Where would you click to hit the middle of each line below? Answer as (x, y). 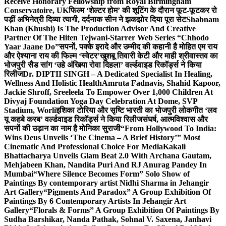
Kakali (174, 147)
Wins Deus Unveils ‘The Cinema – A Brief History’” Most (102, 137)
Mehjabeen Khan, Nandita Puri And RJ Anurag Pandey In (105, 165)
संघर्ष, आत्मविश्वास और (175, 119)
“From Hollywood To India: (168, 128)
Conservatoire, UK (36, 10)
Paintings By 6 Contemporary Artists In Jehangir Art (95, 201)
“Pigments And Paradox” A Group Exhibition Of (127, 192)
